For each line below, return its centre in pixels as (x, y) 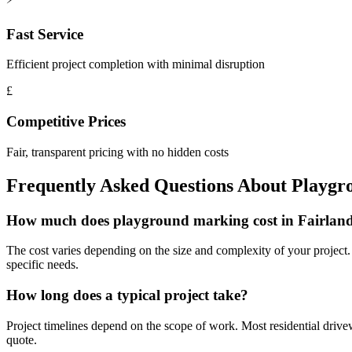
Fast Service (45, 34)
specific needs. (42, 265)
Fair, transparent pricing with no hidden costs (117, 152)
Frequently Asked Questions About (149, 185)
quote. (22, 339)
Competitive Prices (66, 121)
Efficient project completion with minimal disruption (136, 64)
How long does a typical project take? (127, 295)
